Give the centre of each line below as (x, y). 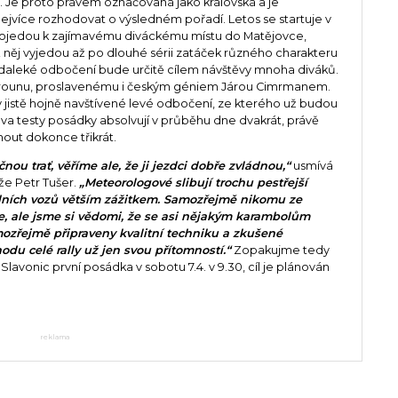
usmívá (312, 166)
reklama (54, 337)
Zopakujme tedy (281, 251)
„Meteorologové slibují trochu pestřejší (194, 183)
